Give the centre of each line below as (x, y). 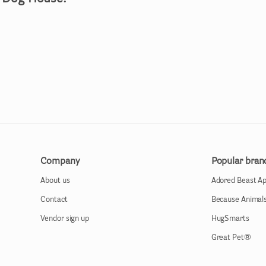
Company (60, 161)
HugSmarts (230, 219)
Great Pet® (231, 238)
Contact (54, 200)
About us (55, 181)
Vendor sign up (65, 219)
